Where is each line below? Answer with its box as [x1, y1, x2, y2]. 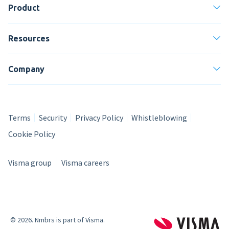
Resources [8, 33, 50, 43]
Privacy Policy [75, 112, 123, 123]
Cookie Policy [8, 128, 55, 139]
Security [39, 112, 67, 123]
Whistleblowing [131, 112, 187, 123]
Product [8, 3, 40, 12]
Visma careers [61, 157, 109, 168]
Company [8, 64, 44, 74]
